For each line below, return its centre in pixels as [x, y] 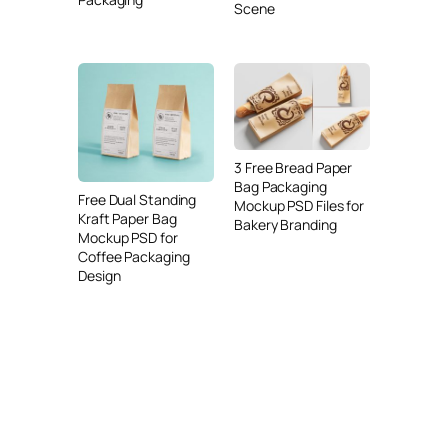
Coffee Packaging [134, 256]
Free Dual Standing [137, 199]
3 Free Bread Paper [293, 168]
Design [99, 275]
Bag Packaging [280, 187]
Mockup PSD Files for [299, 206]
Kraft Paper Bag [127, 218]
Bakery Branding [285, 225]
